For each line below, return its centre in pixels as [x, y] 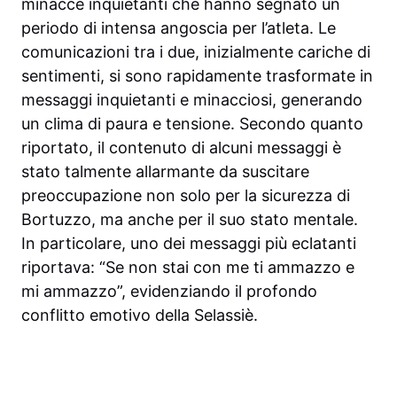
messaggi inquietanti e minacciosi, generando [192, 99]
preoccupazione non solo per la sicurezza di [186, 195]
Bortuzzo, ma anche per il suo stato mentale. [190, 219]
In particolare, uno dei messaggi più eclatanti [189, 243]
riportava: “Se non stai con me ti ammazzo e [188, 267]
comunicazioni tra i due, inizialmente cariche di [196, 51]
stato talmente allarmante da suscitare [165, 171]
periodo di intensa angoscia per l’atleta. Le [179, 27]
